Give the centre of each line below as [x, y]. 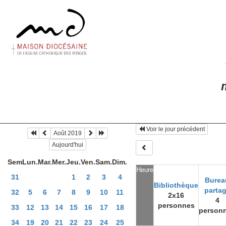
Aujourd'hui [68, 145]
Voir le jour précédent [175, 129]
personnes [176, 205]
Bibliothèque [176, 185]
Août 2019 [68, 133]
